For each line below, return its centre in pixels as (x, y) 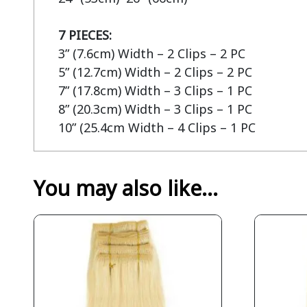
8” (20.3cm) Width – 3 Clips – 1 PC (155, 109)
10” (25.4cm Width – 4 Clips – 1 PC (157, 128)
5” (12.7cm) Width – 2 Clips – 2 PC (155, 72)
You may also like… (125, 188)
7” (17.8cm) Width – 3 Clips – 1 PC (155, 91)
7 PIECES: (85, 35)
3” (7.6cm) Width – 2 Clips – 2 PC (151, 54)
